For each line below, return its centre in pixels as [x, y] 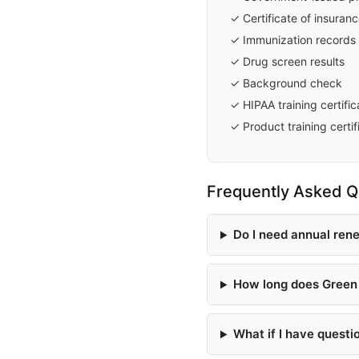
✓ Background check [286, 83]
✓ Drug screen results [287, 62]
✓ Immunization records [293, 40]
